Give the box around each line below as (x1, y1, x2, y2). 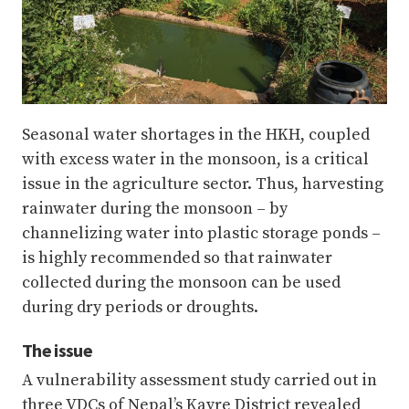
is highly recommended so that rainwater (22, 247, 332, 269)
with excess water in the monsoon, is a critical (22, 149, 369, 171)
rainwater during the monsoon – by (22, 198, 288, 220)
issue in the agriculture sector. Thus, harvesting (22, 173, 383, 195)
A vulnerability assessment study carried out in (22, 370, 377, 392)
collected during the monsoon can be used (22, 272, 341, 294)
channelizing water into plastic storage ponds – (22, 223, 381, 245)
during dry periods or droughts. (22, 297, 258, 319)
